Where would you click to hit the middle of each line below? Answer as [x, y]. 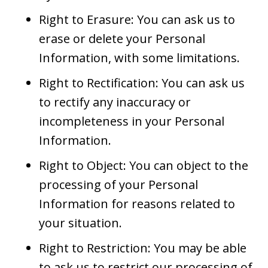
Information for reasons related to [137, 203]
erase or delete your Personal [122, 38]
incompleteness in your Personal [132, 121]
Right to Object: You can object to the [144, 165]
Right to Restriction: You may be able [143, 248]
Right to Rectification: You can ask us [142, 83]
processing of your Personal [118, 184]
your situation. [80, 223]
